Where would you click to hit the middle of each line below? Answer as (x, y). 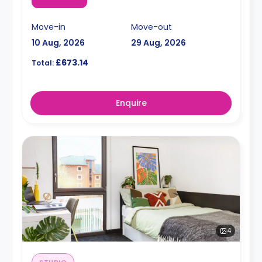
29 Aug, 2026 (158, 43)
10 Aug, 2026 (58, 43)
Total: (43, 63)
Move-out (151, 27)
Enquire (131, 103)
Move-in (49, 27)
